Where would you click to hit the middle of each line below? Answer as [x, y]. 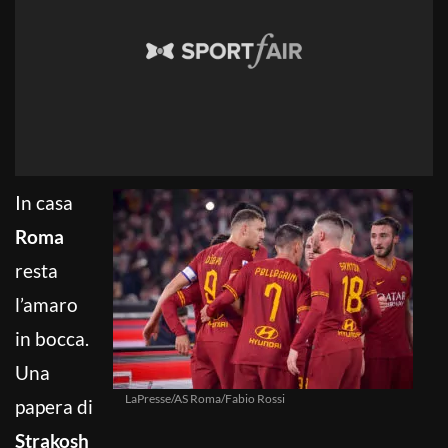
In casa [44, 202]
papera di [54, 406]
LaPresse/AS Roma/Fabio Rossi [205, 398]
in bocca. [52, 338]
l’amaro [46, 304]
